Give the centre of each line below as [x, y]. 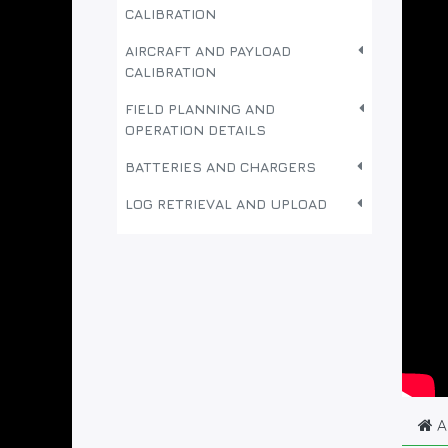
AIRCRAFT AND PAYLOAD [208, 50]
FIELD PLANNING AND [200, 108]
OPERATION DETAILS [195, 129]
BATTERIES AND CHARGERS [220, 166]
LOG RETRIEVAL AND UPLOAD [226, 203]
